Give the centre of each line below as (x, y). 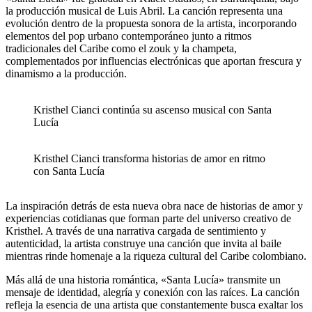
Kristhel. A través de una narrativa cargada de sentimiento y (136, 231)
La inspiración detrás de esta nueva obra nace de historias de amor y (154, 206)
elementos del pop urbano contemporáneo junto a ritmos (128, 36)
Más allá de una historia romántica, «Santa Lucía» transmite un (143, 280)
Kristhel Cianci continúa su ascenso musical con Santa (153, 110)
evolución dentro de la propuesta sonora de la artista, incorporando (151, 24)
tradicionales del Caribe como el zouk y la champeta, (121, 49)
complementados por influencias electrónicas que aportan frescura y (154, 61)
